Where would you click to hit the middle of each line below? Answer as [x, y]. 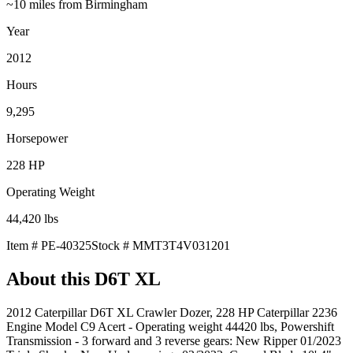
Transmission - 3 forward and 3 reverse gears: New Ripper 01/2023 [174, 340]
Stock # [112, 245]
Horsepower [37, 138]
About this [50, 279]
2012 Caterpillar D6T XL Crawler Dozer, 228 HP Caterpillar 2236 [172, 312]
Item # [24, 245]
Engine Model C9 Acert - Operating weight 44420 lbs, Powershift [170, 326]
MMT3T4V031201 [181, 245]
